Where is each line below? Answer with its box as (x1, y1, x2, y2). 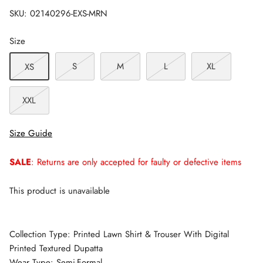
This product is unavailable (9, 184, 110, 197)
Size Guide (9, 126, 52, 140)
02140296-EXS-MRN (30, 6, 107, 20)
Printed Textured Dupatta (9, 241, 103, 255)
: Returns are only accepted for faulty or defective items (31, 155, 241, 168)
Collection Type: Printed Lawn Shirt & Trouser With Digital (9, 227, 229, 241)
